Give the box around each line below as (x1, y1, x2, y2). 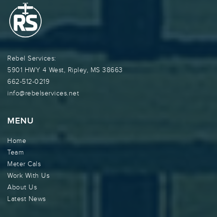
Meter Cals (7, 160, 41, 169)
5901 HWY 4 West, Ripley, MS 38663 (7, 66, 123, 75)
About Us (7, 183, 37, 192)
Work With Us (7, 171, 49, 180)
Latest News (7, 195, 46, 203)
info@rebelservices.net (7, 89, 79, 98)
